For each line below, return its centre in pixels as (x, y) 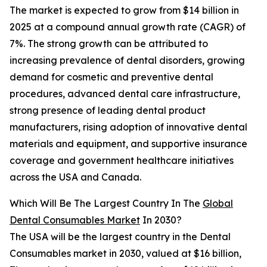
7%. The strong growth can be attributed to (109, 44)
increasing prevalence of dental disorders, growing (127, 60)
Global (218, 204)
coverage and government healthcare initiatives (122, 161)
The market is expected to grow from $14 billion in (124, 10)
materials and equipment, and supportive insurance (128, 144)
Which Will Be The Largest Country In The (106, 204)
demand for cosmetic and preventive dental (111, 77)
